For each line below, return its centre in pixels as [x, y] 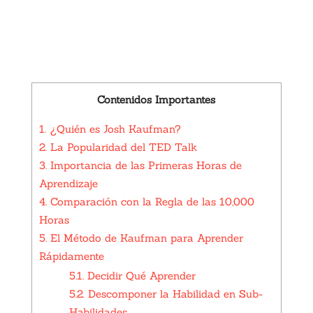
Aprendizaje [68, 183]
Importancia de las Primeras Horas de [144, 165]
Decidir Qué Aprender [139, 275]
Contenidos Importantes [156, 100]
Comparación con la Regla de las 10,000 [150, 201]
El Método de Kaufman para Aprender [145, 238]
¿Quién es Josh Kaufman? [113, 129]
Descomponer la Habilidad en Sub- [173, 293]
